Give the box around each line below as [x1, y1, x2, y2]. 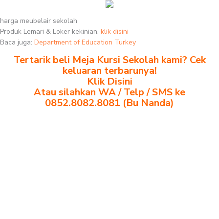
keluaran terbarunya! [62, 64, 157, 77]
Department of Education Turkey [34, 38, 136, 47]
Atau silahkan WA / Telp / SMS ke [34, 86, 185, 99]
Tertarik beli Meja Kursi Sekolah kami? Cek [13, 53, 206, 66]
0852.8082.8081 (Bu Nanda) [45, 96, 174, 109]
